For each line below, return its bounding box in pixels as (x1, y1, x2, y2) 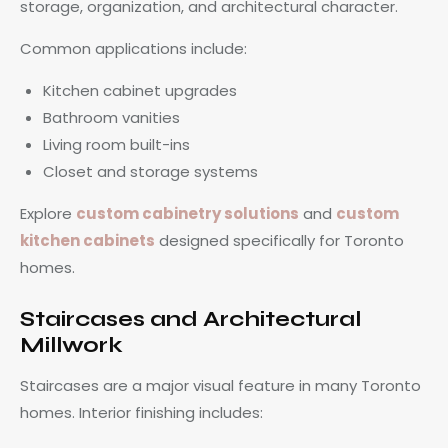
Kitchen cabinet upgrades (42, 79, 237, 101)
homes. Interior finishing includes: (20, 401, 263, 423)
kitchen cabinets (20, 229, 155, 251)
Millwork (20, 331, 123, 358)
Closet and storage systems (42, 160, 258, 182)
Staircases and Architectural (20, 305, 361, 332)
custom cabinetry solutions (76, 202, 299, 224)
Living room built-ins (42, 133, 190, 155)
